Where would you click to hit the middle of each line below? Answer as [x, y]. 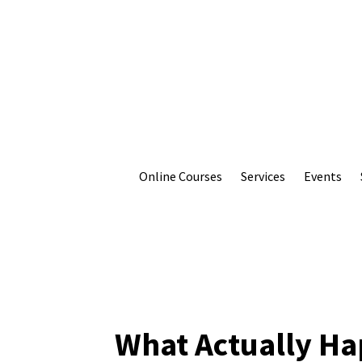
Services [263, 176]
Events [322, 176]
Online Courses [180, 176]
